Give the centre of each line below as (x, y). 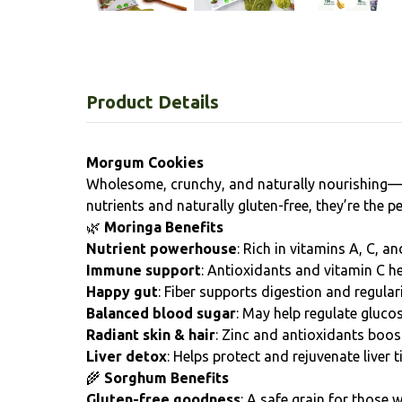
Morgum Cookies (145, 162)
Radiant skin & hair (151, 335)
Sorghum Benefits (166, 378)
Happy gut (122, 292)
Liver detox (127, 356)
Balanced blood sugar (161, 313)
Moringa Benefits (164, 227)
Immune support (144, 270)
